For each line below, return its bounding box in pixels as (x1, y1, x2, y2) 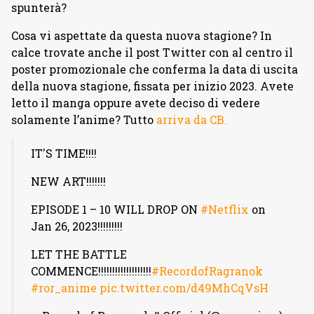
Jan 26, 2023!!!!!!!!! (31, 219, 123, 233)
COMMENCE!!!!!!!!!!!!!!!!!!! (31, 264, 151, 278)
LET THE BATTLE (31, 247, 127, 261)
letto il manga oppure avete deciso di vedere (11, 95, 260, 110)
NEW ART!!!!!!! (31, 174, 106, 189)
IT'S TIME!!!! (31, 146, 97, 161)
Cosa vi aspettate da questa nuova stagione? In (11, 28, 272, 43)
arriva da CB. (156, 112, 227, 127)
